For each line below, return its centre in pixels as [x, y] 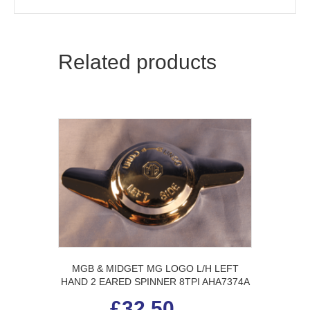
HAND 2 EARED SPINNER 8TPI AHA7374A [155, 282]
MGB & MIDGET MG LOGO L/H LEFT [155, 269]
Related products [137, 62]
